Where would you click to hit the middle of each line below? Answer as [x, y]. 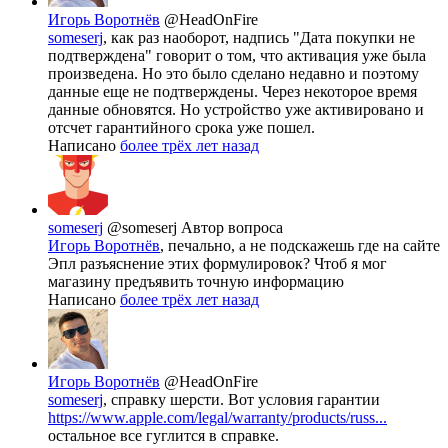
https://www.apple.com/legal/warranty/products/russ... [217, 417]
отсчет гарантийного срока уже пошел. [181, 127]
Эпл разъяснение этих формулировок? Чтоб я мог [217, 263]
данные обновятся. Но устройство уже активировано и [236, 109]
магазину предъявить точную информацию [196, 281]
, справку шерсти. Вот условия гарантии [241, 399]
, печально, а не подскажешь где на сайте [300, 245]
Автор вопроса [232, 227]
